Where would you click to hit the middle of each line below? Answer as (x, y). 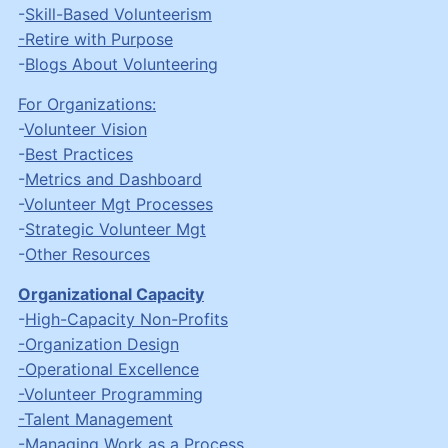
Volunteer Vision (85, 128)
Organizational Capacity (110, 293)
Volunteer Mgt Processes (118, 203)
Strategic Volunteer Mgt (115, 228)
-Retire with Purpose (95, 38)
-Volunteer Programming (110, 393)
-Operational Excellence (108, 368)
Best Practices (78, 153)
